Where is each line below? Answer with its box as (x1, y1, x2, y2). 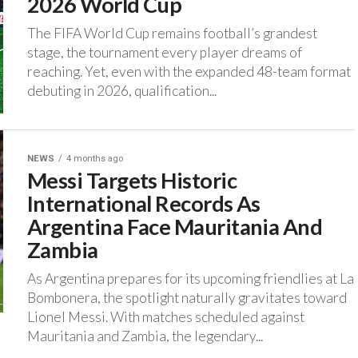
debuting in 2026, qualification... (27, 82, 217, 100)
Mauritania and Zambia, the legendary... (27, 328, 263, 345)
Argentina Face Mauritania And (27, 213, 323, 241)
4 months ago (66, 153, 123, 165)
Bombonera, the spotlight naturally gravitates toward (27, 289, 347, 307)
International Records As (27, 190, 261, 217)
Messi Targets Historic (27, 167, 237, 194)
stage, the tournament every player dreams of (27, 44, 302, 62)
